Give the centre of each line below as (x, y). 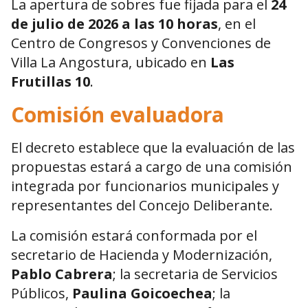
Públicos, (42, 294)
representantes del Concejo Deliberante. (142, 206)
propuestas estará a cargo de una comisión (152, 167)
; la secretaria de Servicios (195, 274)
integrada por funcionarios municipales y (145, 186)
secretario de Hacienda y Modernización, (142, 255)
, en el (237, 24)
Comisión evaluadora (118, 115)
